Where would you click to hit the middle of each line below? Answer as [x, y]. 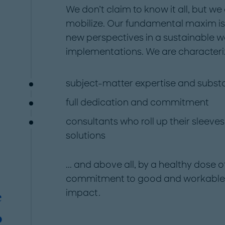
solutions [85, 136]
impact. [83, 193]
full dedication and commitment [137, 102]
